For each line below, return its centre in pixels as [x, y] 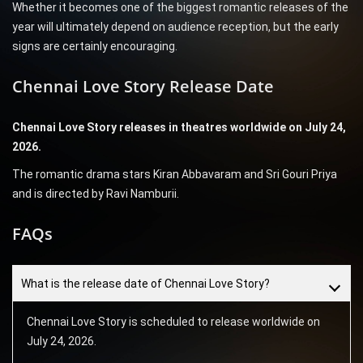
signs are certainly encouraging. [95, 47]
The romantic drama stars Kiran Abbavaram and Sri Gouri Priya [175, 175]
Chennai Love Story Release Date [143, 87]
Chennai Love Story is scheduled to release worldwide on [173, 322]
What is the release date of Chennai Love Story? [145, 284]
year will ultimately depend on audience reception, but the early [175, 27]
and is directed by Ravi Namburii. [96, 194]
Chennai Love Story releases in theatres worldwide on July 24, [179, 128]
